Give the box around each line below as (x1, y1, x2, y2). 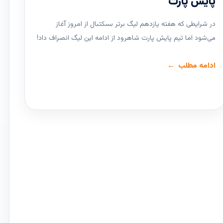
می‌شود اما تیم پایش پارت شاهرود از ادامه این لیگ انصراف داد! (37, 33, 216, 44)
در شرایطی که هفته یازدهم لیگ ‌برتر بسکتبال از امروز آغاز (56, 19, 216, 30)
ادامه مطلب (178, 60, 216, 72)
